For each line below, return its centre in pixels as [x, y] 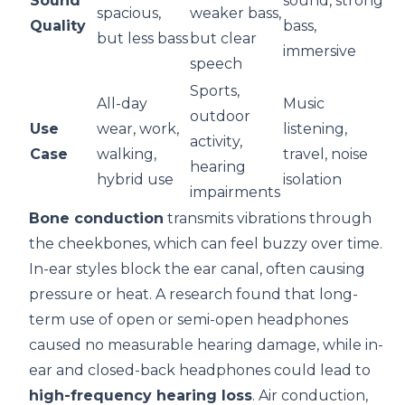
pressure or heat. [92, 295]
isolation [312, 180]
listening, [315, 129]
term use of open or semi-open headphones [188, 320]
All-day [122, 104]
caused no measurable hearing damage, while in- [206, 345]
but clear [223, 39]
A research [194, 295]
